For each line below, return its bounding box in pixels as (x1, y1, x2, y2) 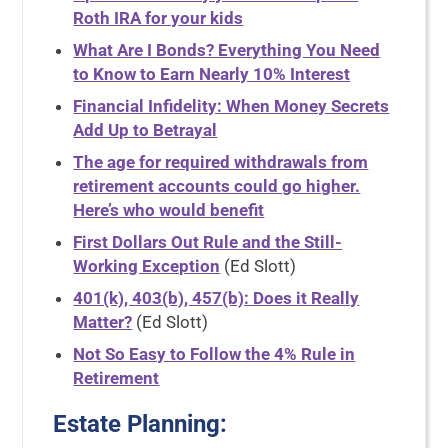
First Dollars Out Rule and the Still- (73, 232, 343, 252)
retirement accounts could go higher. (73, 176, 361, 196)
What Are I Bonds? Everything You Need (73, 40, 381, 60)
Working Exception (73, 256, 221, 276)
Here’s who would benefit (73, 200, 265, 220)
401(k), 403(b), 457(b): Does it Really (73, 288, 360, 308)
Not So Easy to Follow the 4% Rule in (73, 344, 356, 364)
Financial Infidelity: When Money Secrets (73, 96, 390, 116)
